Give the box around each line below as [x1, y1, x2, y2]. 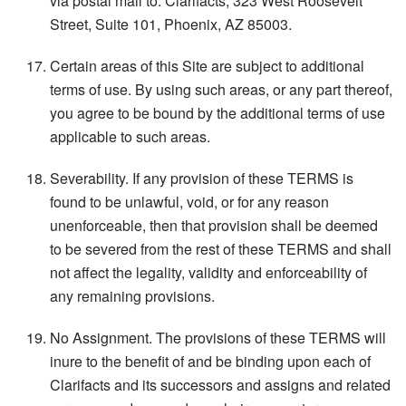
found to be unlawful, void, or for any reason [50, 190, 329, 212]
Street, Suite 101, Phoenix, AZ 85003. [50, 13, 292, 34]
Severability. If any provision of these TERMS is [50, 167, 353, 188]
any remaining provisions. [50, 285, 215, 306]
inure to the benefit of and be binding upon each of [50, 350, 371, 372]
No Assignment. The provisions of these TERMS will [50, 326, 386, 348]
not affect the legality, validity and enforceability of [50, 261, 367, 283]
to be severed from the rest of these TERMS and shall [50, 237, 391, 259]
